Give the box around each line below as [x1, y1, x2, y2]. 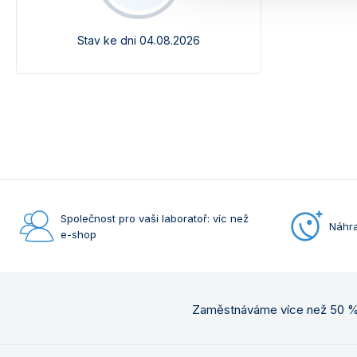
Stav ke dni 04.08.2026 [77, 33, 200, 47]
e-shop [61, 228, 96, 241]
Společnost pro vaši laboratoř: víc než [61, 212, 249, 225]
